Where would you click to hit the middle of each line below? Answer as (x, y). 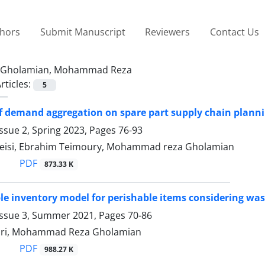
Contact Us (234, 32)
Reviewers (168, 32)
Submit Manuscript (83, 32)
